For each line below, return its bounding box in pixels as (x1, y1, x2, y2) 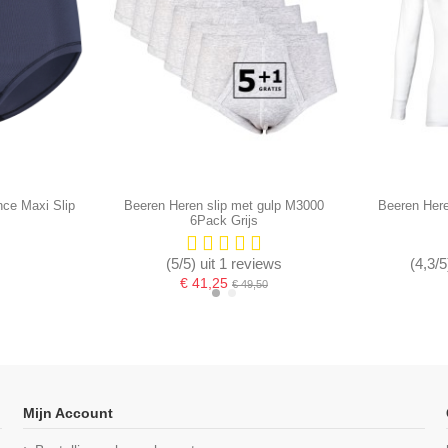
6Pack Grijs (189, 213, 258, 229)
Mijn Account (22, 405, 113, 422)
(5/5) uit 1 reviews (165, 254, 282, 272)
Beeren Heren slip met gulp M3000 (123, 198, 324, 214)
